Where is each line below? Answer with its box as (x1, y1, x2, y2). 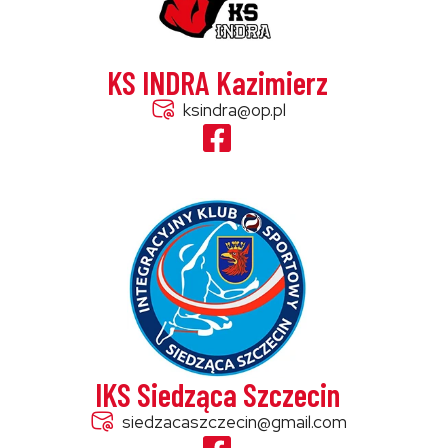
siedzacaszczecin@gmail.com (122, 411, 348, 433)
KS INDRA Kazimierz (106, 63, 328, 101)
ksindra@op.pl (183, 99, 287, 121)
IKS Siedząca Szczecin (94, 375, 340, 413)
